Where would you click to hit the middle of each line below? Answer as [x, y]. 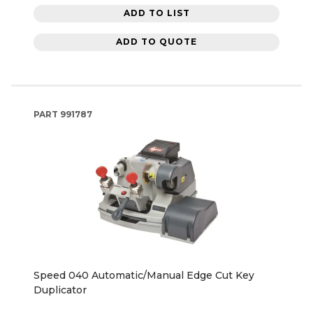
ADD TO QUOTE [156, 42]
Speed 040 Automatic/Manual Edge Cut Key [144, 275]
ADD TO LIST [156, 13]
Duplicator [60, 290]
